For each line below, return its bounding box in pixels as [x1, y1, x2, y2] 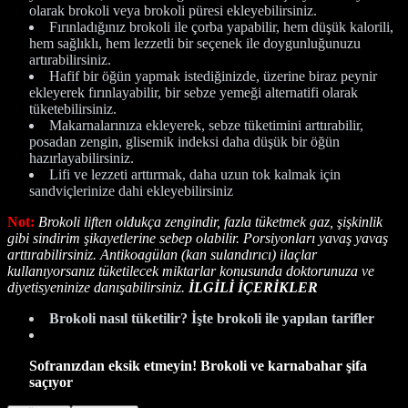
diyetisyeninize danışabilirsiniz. [7, 279, 185, 295]
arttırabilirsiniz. [7, 246, 97, 262]
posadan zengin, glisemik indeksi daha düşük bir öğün [29, 133, 340, 149]
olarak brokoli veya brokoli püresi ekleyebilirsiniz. [29, 2, 317, 18]
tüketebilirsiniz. [29, 100, 117, 117]
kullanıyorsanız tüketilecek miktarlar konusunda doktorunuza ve [7, 262, 374, 279]
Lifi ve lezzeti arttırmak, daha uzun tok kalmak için [49, 166, 341, 182]
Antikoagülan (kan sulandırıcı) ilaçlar [100, 246, 317, 262]
